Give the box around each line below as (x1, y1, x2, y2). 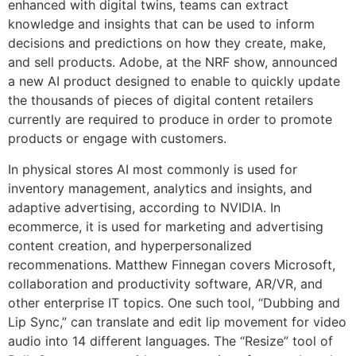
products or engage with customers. (8, 130, 226, 147)
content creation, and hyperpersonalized (8, 237, 252, 253)
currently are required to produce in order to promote (8, 111, 332, 128)
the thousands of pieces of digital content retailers (8, 92, 313, 109)
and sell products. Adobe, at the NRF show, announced (8, 54, 338, 71)
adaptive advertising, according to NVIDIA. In (8, 199, 281, 215)
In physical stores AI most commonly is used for (8, 161, 297, 177)
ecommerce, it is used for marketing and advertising (8, 218, 323, 234)
